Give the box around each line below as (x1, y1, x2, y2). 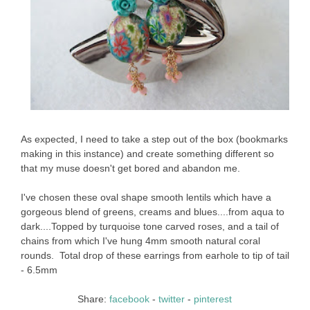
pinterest (194, 293, 232, 304)
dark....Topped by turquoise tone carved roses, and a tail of (20, 220, 279, 232)
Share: (77, 293, 110, 304)
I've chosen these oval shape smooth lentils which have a (20, 191, 271, 203)
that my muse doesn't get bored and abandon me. (20, 162, 240, 174)
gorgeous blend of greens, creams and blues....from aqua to (20, 206, 284, 217)
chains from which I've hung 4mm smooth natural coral (20, 235, 260, 246)
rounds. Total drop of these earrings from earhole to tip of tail (20, 249, 289, 261)
